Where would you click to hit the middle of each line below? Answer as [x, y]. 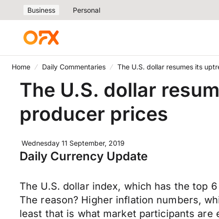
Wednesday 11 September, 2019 [73, 143]
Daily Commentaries [74, 67]
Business [41, 10]
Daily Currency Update [84, 156]
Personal [87, 10]
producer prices [94, 114]
